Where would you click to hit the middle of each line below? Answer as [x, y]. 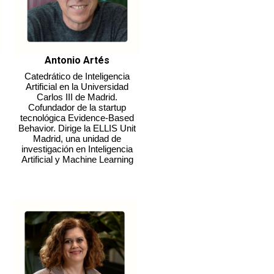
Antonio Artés [77, 60]
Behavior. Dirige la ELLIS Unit [77, 128]
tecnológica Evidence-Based [77, 117]
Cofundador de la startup [77, 107]
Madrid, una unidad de [77, 138]
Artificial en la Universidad [77, 86]
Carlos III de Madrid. [77, 97]
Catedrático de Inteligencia [77, 76]
